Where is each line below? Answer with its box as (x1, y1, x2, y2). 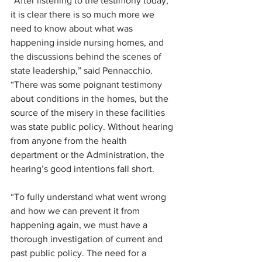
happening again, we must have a (11, 220, 150, 230)
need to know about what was (11, 23, 135, 34)
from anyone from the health (11, 136, 129, 146)
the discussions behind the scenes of (11, 51, 164, 62)
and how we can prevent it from (11, 206, 142, 216)
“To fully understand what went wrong (11, 192, 168, 202)
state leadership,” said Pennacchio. (11, 65, 155, 76)
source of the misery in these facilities (11, 108, 167, 118)
